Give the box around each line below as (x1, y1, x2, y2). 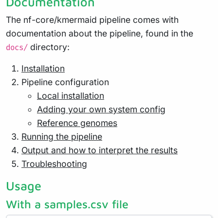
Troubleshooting (21, 158, 87, 169)
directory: (28, 41, 70, 52)
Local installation (37, 90, 104, 101)
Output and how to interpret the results (21, 145, 178, 155)
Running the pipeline (21, 131, 102, 142)
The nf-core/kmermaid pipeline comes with (6, 14, 179, 25)
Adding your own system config (37, 104, 165, 114)
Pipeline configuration (21, 76, 109, 87)
